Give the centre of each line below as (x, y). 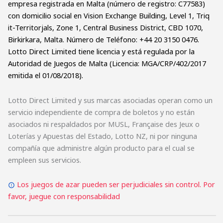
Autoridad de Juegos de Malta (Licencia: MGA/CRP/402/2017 (107, 63)
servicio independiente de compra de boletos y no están (101, 112)
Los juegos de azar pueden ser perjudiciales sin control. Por (116, 184)
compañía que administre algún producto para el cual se (101, 148)
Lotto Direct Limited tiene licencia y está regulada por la (101, 52)
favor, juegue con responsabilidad (64, 196)
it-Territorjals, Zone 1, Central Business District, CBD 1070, (106, 28)
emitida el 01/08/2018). (46, 75)
